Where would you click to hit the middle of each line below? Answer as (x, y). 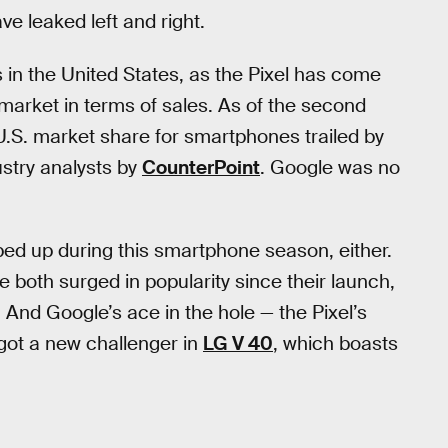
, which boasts (335, 344)
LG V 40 (238, 344)
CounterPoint (201, 167)
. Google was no (330, 167)
